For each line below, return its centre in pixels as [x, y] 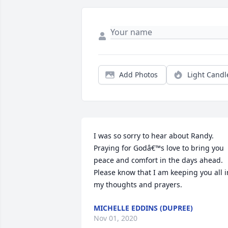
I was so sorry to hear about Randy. [154, 136]
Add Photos [138, 75]
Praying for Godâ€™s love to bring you [159, 148]
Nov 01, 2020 [116, 218]
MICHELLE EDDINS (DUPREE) [143, 208]
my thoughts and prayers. [138, 185]
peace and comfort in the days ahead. [158, 160]
